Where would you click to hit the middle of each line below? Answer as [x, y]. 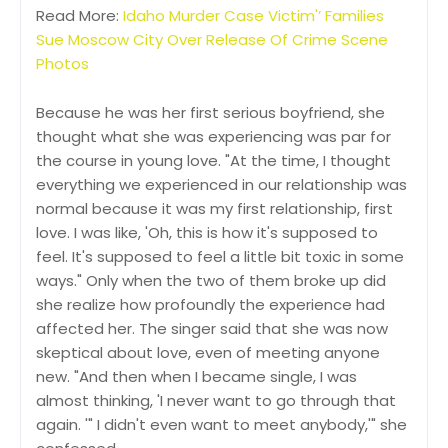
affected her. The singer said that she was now [212, 328]
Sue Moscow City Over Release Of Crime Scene [212, 39]
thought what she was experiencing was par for [213, 136]
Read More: [79, 15]
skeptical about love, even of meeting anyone [208, 352]
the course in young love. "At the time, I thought [213, 160]
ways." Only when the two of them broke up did [211, 280]
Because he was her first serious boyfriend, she [210, 112]
